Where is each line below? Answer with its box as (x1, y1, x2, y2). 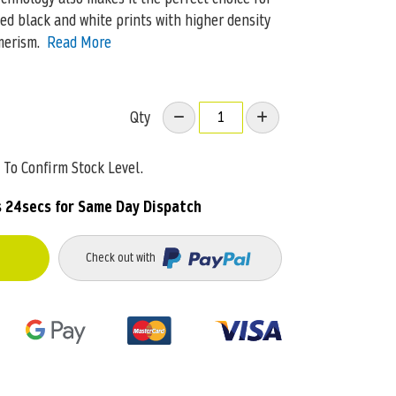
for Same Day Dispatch (50, 195, 202, 218)
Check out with (85, 248, 158, 267)
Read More (46, 30, 111, 53)
